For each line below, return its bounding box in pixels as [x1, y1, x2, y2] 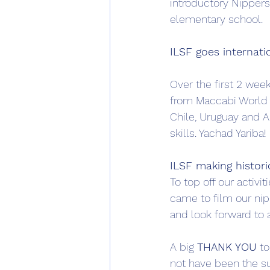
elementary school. [170, 13, 266, 25]
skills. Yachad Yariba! [170, 127, 266, 139]
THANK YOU [197, 240, 257, 253]
